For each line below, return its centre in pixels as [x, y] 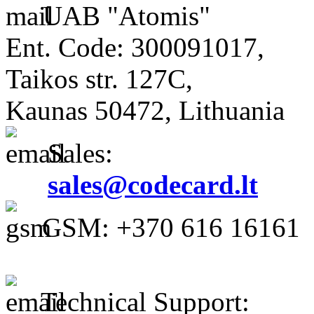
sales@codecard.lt [153, 185]
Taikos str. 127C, [99, 79]
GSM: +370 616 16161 [168, 227]
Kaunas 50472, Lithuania [145, 110]
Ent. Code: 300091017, [135, 47]
